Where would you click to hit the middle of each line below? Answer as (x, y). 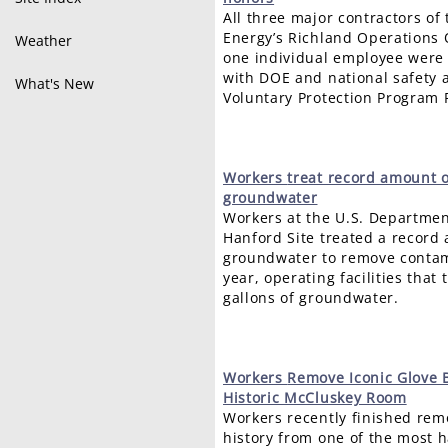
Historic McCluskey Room (315, 397)
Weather (43, 40)
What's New (54, 83)
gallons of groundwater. (311, 297)
